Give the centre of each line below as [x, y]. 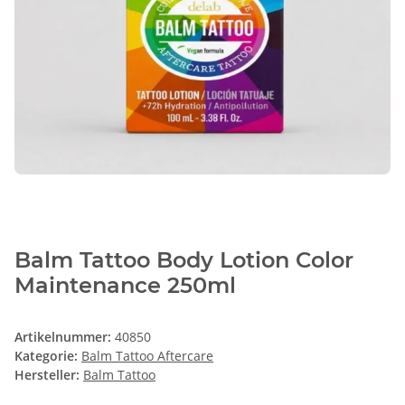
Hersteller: [47, 375]
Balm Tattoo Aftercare [147, 356]
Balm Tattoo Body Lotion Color [184, 260]
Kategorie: [48, 356]
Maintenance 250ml [125, 286]
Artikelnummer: [65, 337]
